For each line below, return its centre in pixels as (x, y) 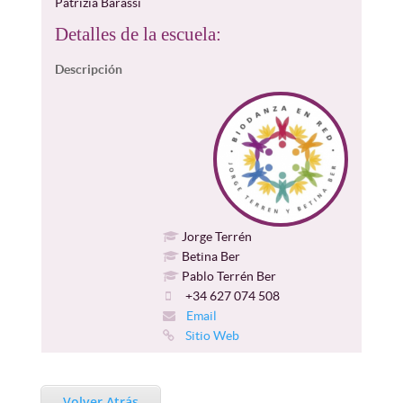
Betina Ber (209, 256)
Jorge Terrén (215, 237)
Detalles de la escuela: (138, 34)
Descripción (88, 69)
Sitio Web (210, 336)
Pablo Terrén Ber (227, 276)
